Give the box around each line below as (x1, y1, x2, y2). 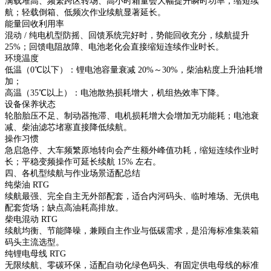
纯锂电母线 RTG (5, 249, 66, 258)
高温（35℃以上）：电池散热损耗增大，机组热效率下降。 (5, 88, 224, 97)
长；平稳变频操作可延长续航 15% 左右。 (5, 157, 161, 166)
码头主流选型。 (5, 237, 64, 247)
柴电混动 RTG (5, 214, 57, 224)
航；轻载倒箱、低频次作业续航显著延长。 (5, 7, 166, 17)
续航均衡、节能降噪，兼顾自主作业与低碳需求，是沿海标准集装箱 (5, 226, 259, 235)
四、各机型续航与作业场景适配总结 (5, 168, 140, 178)
